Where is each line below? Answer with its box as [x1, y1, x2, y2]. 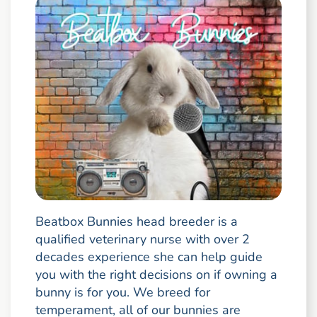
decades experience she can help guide [35, 248, 263, 266]
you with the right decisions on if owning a [35, 266, 277, 284]
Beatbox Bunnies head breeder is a [35, 213, 238, 231]
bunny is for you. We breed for [35, 284, 210, 301]
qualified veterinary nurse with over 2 [35, 231, 250, 248]
